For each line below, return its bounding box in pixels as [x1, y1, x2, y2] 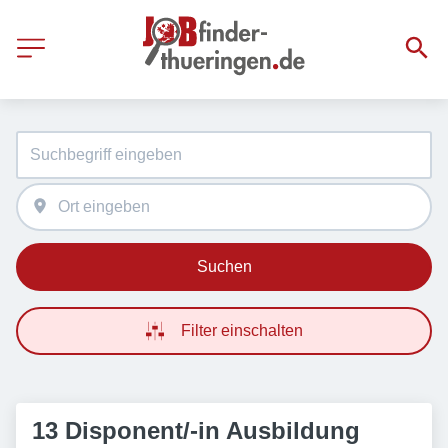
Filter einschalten [181, 322, 303, 339]
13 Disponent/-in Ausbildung [32, 417, 360, 444]
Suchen [196, 258, 252, 275]
